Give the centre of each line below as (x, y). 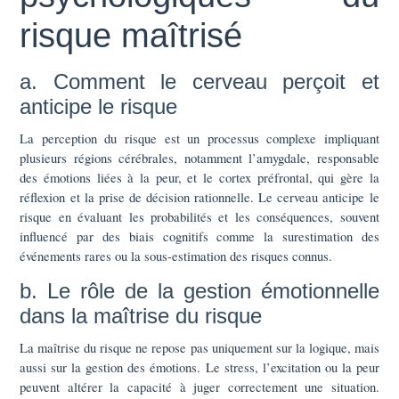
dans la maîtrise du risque (141, 315)
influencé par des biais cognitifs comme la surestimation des (199, 236)
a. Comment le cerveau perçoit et (199, 81)
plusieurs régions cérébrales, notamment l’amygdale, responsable (199, 157)
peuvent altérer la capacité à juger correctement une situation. (199, 386)
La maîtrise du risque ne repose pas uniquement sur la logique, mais (199, 347)
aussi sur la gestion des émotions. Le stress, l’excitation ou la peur (199, 366)
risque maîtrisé (131, 35)
